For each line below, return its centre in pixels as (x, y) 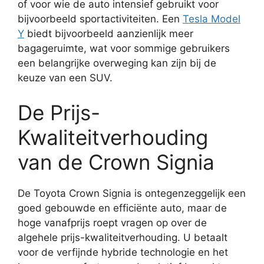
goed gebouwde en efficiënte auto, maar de (122, 208)
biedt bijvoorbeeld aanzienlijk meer (109, 33)
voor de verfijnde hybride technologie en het (123, 252)
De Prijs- (59, 113)
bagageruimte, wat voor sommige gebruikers (124, 48)
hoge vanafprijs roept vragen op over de (112, 223)
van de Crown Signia (116, 162)
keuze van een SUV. (65, 77)
